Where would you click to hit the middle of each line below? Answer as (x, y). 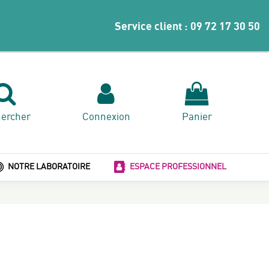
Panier (197, 116)
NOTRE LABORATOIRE (48, 166)
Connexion (106, 116)
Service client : (153, 26)
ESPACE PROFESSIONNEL (177, 166)
